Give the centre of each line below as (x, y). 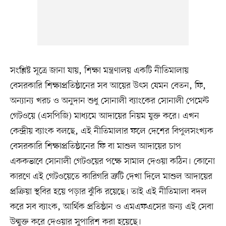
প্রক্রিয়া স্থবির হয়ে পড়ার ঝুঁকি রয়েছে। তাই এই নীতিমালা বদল (108, 192)
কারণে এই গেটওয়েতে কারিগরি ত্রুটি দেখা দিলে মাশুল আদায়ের (111, 177)
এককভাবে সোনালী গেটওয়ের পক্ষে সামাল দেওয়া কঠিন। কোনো (112, 162)
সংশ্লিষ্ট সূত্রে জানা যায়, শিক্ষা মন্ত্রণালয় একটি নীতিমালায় (99, 71)
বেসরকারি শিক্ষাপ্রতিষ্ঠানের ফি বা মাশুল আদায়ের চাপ (95, 147)
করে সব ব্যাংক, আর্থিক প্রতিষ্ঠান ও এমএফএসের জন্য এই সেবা (111, 207)
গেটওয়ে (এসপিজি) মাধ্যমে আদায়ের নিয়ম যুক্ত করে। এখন (104, 116)
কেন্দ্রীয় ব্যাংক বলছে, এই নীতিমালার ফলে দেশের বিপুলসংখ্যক (111, 131)
